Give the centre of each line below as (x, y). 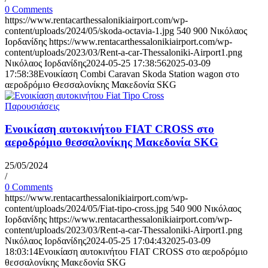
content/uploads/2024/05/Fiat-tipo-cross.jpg (86, 208)
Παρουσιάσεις (32, 106)
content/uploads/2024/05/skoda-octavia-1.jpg (89, 31)
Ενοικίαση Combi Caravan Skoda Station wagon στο (139, 74)
